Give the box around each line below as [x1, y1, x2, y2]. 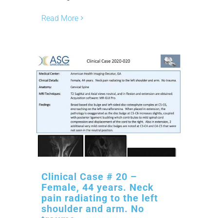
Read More [41, 13, 78, 23]
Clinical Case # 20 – [41, 170, 137, 182]
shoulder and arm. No [41, 202, 144, 215]
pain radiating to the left [41, 192, 158, 204]
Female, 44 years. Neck [41, 181, 154, 193]
